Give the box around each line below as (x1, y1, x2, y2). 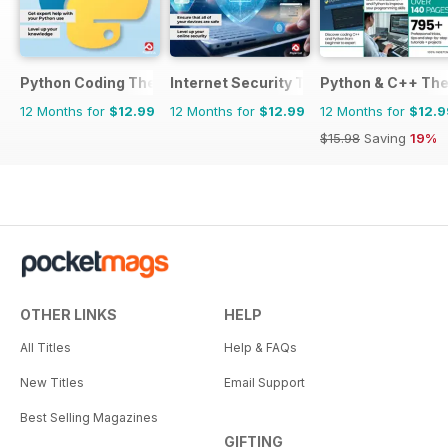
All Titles (20, 340, 71, 356)
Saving (360, 130, 410, 147)
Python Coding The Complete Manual (20, 74, 286, 92)
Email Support (224, 375, 305, 391)
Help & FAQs (224, 340, 297, 356)
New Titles (20, 375, 84, 391)
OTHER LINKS (20, 306, 117, 324)
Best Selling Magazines (20, 410, 158, 426)
